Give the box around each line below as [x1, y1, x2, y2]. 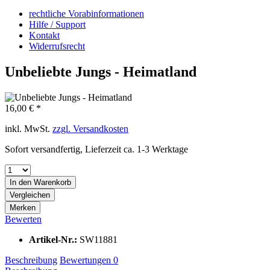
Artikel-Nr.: [29, 234, 80, 245]
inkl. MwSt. [5, 123, 52, 134]
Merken [10, 202, 36, 212]
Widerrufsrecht [29, 41, 85, 51]
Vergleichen [10, 190, 50, 199]
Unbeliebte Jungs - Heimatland [5, 63, 196, 80]
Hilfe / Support [29, 19, 86, 30]
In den [10, 177, 31, 187]
